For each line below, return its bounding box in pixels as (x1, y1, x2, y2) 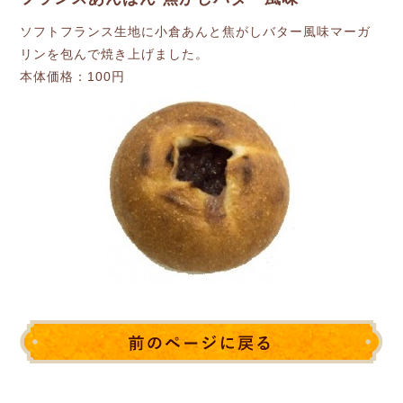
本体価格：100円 (20, 69, 126, 84)
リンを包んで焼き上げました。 (20, 47, 210, 61)
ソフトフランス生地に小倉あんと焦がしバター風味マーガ (20, 24, 372, 39)
